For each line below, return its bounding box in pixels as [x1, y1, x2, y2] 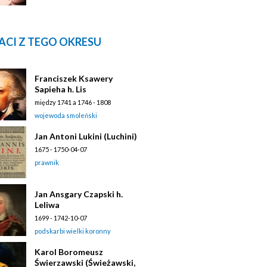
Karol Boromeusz [35, 246, 103, 257]
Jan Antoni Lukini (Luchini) [35, 131, 137, 141]
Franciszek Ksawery [35, 73, 113, 83]
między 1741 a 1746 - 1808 [35, 98, 111, 106]
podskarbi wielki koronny [35, 226, 111, 235]
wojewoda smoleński [35, 111, 97, 119]
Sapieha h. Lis [35, 83, 86, 94]
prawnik [35, 158, 59, 166]
